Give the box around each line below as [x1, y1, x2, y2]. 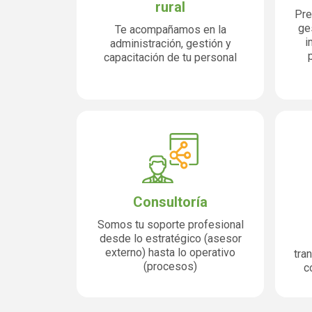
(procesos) [143, 260, 197, 273]
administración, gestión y [109, 37, 231, 50]
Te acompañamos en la [114, 23, 226, 36]
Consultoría [133, 194, 208, 210]
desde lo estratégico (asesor [99, 232, 242, 245]
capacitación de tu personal [104, 51, 237, 64]
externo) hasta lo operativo [105, 246, 235, 259]
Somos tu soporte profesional [97, 218, 244, 231]
